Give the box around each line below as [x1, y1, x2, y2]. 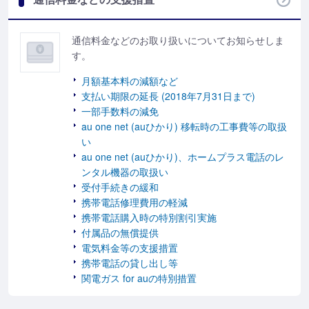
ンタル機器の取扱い [81, 165, 168, 179]
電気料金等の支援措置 [81, 241, 178, 255]
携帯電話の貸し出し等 [81, 256, 178, 270]
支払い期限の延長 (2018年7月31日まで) [81, 89, 255, 103]
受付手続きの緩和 [81, 180, 159, 194]
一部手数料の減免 [81, 104, 159, 118]
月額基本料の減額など [81, 74, 178, 88]
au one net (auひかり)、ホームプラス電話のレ [81, 150, 284, 163]
